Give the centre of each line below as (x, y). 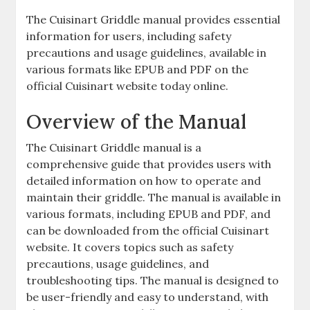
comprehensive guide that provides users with (149, 164)
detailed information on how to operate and (144, 181)
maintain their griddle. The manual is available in (154, 197)
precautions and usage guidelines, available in (147, 53)
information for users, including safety (129, 36)
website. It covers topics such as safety (130, 247)
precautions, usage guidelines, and (118, 264)
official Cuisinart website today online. (128, 86)
